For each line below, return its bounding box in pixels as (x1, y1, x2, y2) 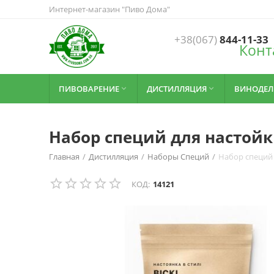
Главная (49, 151, 80, 162)
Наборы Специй (147, 151, 209, 162)
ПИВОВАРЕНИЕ (59, 83, 119, 94)
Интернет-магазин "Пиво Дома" (49, 4, 170, 15)
